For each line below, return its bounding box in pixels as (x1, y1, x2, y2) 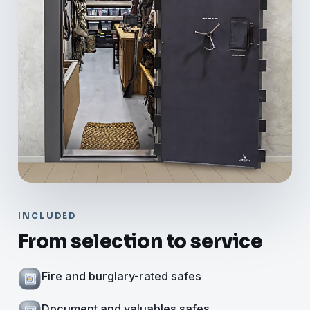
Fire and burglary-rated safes (42, 269, 201, 284)
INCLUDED (18, 211, 77, 221)
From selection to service (18, 230, 263, 254)
